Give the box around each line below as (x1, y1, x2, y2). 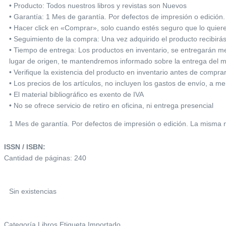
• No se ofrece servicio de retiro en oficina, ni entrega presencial (9, 101, 213, 109)
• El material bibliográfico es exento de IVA (9, 90, 144, 98)
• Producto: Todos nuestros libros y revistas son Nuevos (9, 1, 187, 10)
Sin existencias (9, 187, 56, 195)
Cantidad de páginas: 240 (4, 153, 86, 162)
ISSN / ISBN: (4, 142, 47, 151)
